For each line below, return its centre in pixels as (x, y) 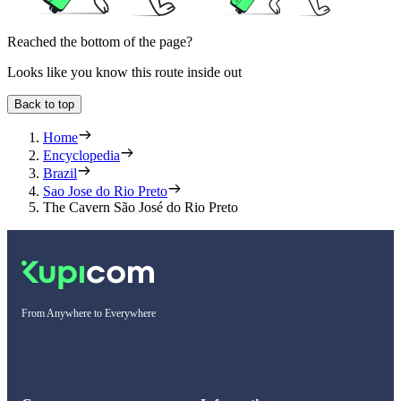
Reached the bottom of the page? (100, 42)
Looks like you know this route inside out (124, 73)
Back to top (44, 105)
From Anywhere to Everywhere (89, 314)
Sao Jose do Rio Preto (105, 192)
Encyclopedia (81, 156)
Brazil (60, 174)
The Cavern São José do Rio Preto (141, 208)
